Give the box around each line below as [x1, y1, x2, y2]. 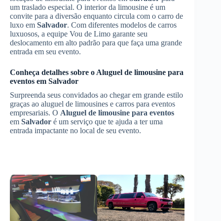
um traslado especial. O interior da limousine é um [10, 3, 165, 11]
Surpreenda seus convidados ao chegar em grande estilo [10, 91, 183, 99]
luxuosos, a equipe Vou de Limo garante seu [10, 30, 147, 38]
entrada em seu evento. [10, 47, 81, 56]
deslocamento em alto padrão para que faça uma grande [10, 38, 182, 47]
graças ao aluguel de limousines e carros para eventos [10, 100, 175, 108]
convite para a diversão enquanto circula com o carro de [10, 12, 183, 20]
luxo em [10, 21, 37, 29]
